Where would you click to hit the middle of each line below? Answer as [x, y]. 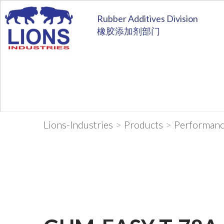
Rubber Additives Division [147, 18]
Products [143, 124]
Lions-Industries [78, 124]
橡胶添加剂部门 [128, 31]
